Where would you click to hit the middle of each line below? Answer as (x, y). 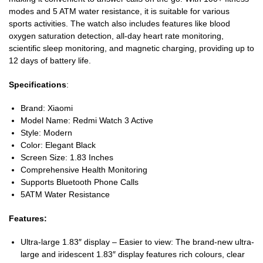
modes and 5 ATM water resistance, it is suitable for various (119, 11)
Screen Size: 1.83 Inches (67, 158)
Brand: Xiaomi (47, 108)
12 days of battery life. (50, 61)
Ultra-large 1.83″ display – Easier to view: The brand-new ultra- (137, 242)
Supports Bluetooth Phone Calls (80, 182)
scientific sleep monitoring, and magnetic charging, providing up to (131, 48)
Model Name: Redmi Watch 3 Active (87, 121)
